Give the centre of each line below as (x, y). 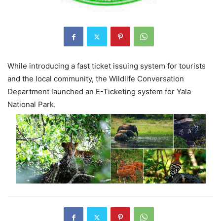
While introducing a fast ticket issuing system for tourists (107, 66)
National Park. (32, 105)
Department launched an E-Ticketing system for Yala (99, 92)
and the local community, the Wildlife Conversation (96, 79)
